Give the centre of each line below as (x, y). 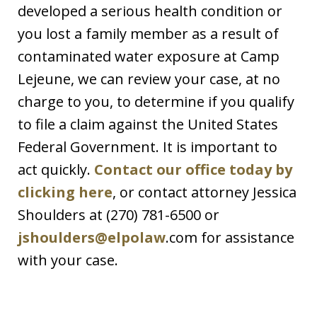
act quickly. (56, 169)
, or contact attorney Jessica (204, 192)
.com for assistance (230, 237)
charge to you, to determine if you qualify (156, 101)
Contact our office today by (193, 169)
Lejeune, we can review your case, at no (149, 79)
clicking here (65, 192)
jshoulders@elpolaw (92, 237)
